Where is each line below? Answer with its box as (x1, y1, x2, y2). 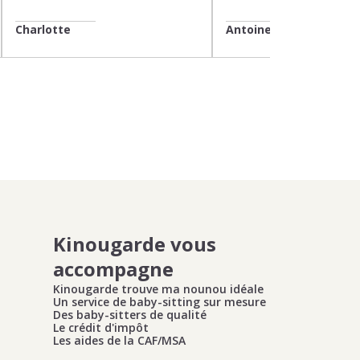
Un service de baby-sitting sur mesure (53, 294, 266, 309)
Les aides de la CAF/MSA (53, 333, 186, 348)
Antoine (226, 22, 272, 37)
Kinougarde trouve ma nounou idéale (53, 281, 264, 297)
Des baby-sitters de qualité (53, 307, 207, 322)
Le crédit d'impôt (53, 320, 149, 335)
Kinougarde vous (53, 231, 216, 257)
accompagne (53, 256, 174, 282)
